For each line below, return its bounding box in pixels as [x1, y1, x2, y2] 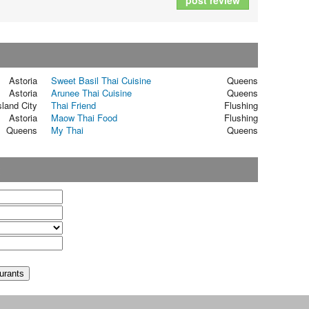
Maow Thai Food [51, 111, 117, 125]
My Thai [51, 123, 83, 137]
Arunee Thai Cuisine [51, 86, 132, 100]
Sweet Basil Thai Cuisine [51, 74, 151, 88]
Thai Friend [51, 99, 96, 112]
